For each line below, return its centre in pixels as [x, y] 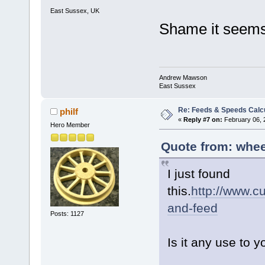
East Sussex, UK [75, 10]
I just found [198, 174]
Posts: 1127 [67, 214]
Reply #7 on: [203, 120]
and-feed [192, 208]
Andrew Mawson [183, 78]
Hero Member [70, 125]
